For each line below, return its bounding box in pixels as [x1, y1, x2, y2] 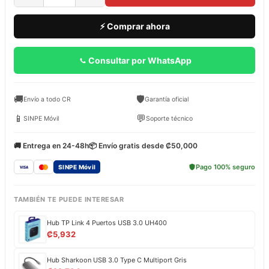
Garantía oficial [145, 95, 189, 103]
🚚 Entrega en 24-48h [14, 141, 89, 151]
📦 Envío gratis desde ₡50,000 [89, 141, 198, 151]
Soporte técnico [146, 114, 193, 122]
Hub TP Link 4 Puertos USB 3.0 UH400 [47, 218, 167, 227]
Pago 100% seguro [196, 163, 255, 172]
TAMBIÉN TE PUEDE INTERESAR [14, 195, 124, 204]
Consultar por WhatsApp [88, 55, 192, 66]
